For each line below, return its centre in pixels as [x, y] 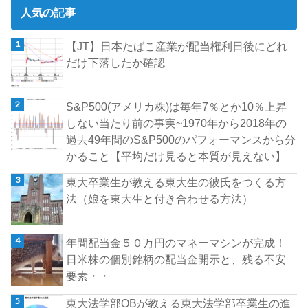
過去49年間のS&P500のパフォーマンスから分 [181, 140]
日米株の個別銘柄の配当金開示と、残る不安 [176, 260]
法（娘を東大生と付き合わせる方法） [160, 198]
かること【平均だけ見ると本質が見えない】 [176, 156]
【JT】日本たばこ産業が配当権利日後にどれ [177, 46]
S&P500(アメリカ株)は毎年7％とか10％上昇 [177, 107]
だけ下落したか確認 [116, 63]
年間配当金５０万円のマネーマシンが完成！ [176, 243]
